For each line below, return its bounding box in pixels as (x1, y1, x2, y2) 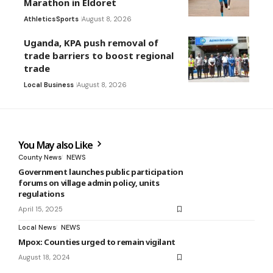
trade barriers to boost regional (24, 49, 174, 62)
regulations (18, 188, 65, 200)
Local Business (24, 80, 74, 90)
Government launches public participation (18, 166, 183, 178)
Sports (56, 15, 79, 24)
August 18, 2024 (18, 253, 69, 262)
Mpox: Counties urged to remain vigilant (18, 236, 175, 248)
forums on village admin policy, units (18, 177, 160, 189)
